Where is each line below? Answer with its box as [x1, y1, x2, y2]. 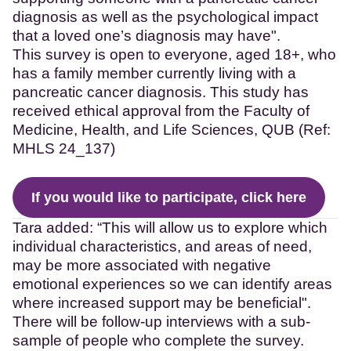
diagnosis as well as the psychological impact [13, 8, 318, 25]
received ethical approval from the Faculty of [13, 102, 309, 119]
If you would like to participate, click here [31, 189, 306, 205]
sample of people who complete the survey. [13, 331, 304, 349]
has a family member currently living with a [13, 64, 296, 81]
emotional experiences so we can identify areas [13, 275, 332, 292]
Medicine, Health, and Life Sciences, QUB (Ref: [13, 121, 331, 138]
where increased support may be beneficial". [13, 294, 311, 311]
